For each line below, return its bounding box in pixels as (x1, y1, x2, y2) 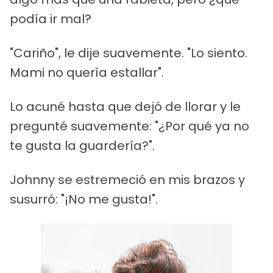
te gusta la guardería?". (10, 136, 155, 154)
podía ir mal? (10, 10, 91, 27)
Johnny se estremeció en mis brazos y (10, 171, 245, 188)
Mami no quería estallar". (10, 63, 164, 81)
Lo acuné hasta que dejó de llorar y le (10, 97, 241, 115)
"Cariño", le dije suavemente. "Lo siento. (10, 44, 247, 62)
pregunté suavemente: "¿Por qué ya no (10, 117, 249, 135)
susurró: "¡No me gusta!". (10, 190, 158, 208)
